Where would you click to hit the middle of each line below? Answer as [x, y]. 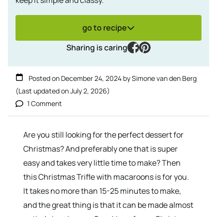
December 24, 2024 [91, 78]
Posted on [44, 78]
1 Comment [45, 103]
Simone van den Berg [164, 78]
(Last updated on [43, 91]
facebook [155, 47]
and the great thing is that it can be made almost [108, 205]
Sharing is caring [97, 47]
